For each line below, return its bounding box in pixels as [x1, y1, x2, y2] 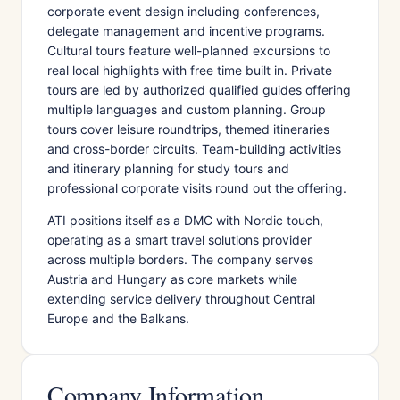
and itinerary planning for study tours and [47, 161, 289, 176]
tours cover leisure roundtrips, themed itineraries [47, 121, 329, 137]
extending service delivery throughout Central [47, 291, 315, 306]
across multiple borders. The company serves [47, 252, 313, 267]
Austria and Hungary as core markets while [47, 271, 297, 287]
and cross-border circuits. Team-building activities [47, 141, 341, 156]
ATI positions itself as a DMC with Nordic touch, [47, 212, 323, 228]
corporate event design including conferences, [47, 4, 320, 19]
